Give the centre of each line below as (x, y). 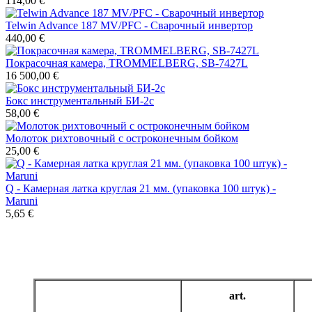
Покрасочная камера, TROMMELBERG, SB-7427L (127, 63)
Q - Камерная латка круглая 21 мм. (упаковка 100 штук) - (141, 189)
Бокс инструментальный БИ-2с (80, 101)
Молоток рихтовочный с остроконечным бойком (122, 139)
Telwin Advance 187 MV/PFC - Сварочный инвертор (129, 26)
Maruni (22, 201)
